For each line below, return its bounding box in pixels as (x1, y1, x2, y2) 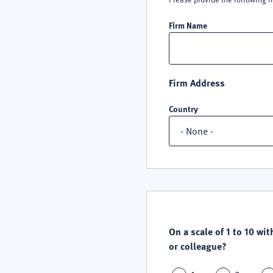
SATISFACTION (177, 208, 246, 224)
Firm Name (169, 19, 207, 31)
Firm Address (169, 75, 225, 90)
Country (169, 102, 198, 115)
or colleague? (169, 238, 227, 253)
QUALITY (177, 194, 219, 209)
